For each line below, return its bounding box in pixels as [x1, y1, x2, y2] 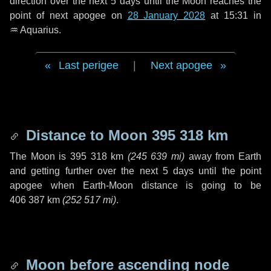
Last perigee [59, 59, 119, 71]
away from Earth [184, 151, 262, 162]
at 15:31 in [205, 10, 262, 21]
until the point [194, 166, 262, 176]
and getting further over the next [10, 166, 163, 176]
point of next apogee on [10, 10, 128, 21]
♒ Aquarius [10, 25, 59, 35]
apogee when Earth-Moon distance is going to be [10, 180, 261, 191]
